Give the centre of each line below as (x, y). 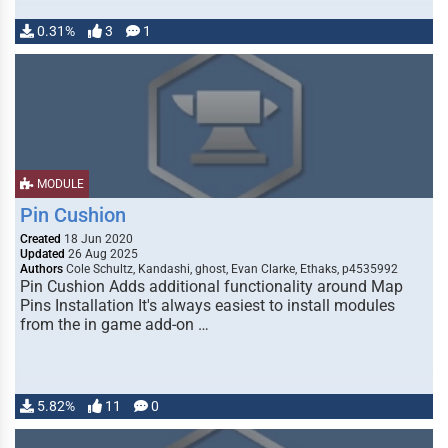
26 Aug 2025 (101, 254)
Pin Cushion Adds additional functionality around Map (211, 286)
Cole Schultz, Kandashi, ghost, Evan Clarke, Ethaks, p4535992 (230, 269)
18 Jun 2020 (97, 239)
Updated (42, 254)
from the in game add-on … (114, 324)
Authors (41, 269)
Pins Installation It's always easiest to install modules (207, 305)
